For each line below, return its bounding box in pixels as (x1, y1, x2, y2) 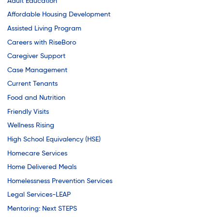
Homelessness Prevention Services (7, 177, 112, 185)
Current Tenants (7, 80, 58, 88)
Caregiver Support (7, 53, 65, 60)
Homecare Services (7, 150, 67, 157)
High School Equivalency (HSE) (7, 136, 101, 143)
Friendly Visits (7, 108, 49, 115)
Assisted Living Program (7, 25, 81, 32)
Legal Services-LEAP (7, 191, 71, 199)
